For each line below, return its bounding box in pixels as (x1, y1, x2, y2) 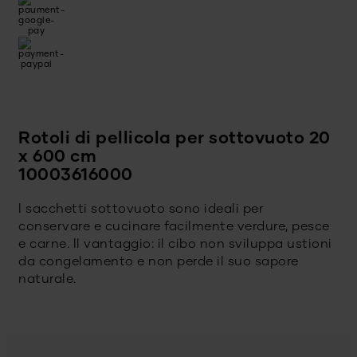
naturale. (18, 273, 76, 286)
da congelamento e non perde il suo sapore (18, 255, 299, 269)
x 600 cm (18, 149, 96, 167)
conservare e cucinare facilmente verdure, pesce (18, 220, 330, 233)
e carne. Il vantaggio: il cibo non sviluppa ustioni (18, 237, 332, 251)
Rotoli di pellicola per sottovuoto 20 (18, 131, 331, 148)
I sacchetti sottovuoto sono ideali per (18, 202, 264, 216)
